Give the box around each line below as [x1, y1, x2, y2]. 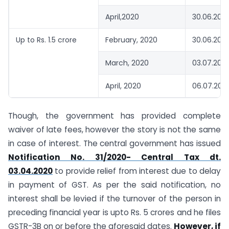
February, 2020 [105, 34, 157, 45]
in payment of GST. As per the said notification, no [8, 179, 221, 191]
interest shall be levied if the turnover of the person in [8, 193, 221, 204]
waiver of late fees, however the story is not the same [8, 124, 221, 135]
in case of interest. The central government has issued [8, 138, 221, 149]
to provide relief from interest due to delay [53, 166, 221, 177]
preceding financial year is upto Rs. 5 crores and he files [8, 207, 221, 218]
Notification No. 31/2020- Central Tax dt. [8, 152, 221, 163]
